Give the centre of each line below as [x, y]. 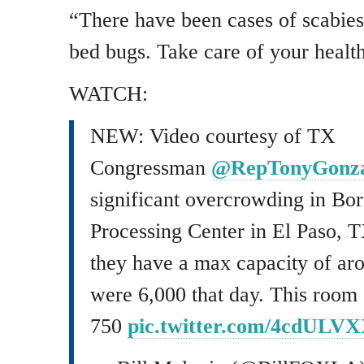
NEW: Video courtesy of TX [213, 136]
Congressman [151, 167]
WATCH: [108, 93]
